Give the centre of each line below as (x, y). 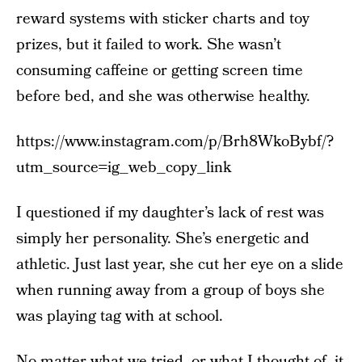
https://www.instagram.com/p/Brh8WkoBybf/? (175, 142)
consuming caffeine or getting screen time (160, 71)
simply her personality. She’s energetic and (163, 239)
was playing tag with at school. (120, 316)
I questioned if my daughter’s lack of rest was (170, 213)
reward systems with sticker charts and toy (163, 19)
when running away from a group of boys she (170, 290)
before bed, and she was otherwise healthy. (163, 97)
